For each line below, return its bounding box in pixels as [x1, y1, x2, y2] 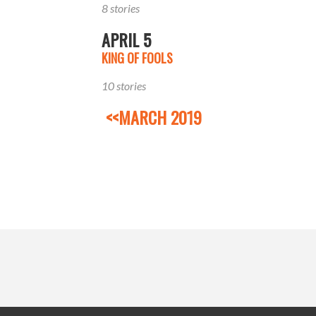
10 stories [102, 78, 146, 92]
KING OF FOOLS [102, 48, 173, 67]
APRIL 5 [102, 26, 151, 52]
